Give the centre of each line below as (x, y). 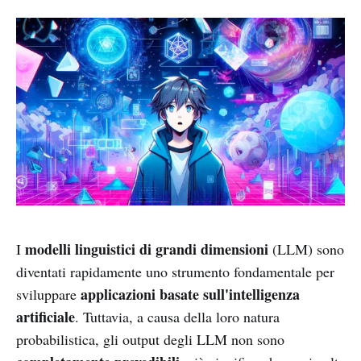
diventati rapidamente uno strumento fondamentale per (175, 272)
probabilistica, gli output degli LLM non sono (150, 340)
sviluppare (48, 295)
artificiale (46, 317)
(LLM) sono (306, 249)
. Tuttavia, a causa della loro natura (177, 317)
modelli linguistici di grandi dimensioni (147, 249)
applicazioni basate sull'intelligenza (190, 295)
